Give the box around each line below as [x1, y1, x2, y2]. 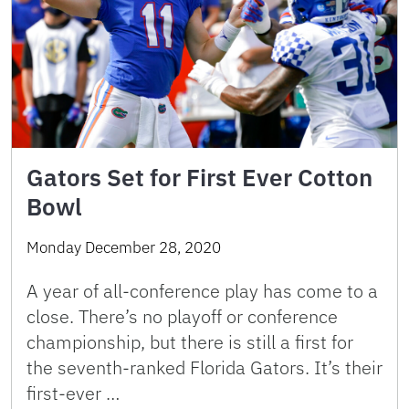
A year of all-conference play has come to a [26, 278, 378, 303]
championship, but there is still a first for [26, 329, 353, 354]
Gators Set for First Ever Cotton [26, 161, 372, 193]
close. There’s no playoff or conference [26, 303, 338, 329]
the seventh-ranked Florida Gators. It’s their [26, 354, 383, 380]
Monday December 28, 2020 [26, 236, 221, 257]
